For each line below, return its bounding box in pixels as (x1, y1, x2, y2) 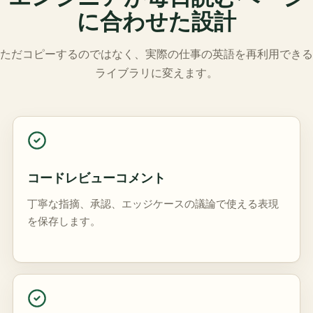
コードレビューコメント (27, 170, 166, 185)
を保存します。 (27, 214, 101, 228)
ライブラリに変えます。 (95, 65, 218, 80)
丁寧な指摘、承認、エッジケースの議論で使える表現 (27, 196, 279, 210)
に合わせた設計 (77, 7, 236, 35)
